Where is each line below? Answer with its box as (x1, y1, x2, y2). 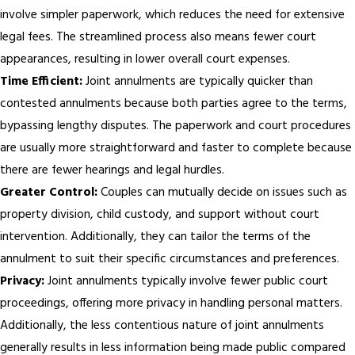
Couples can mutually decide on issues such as (97, 182, 347, 203)
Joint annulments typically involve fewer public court (44, 271, 328, 292)
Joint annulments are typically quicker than (82, 71, 313, 92)
